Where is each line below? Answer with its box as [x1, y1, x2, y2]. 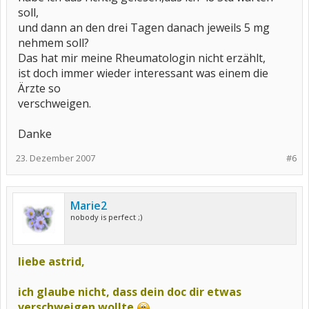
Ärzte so [18, 81, 61, 96]
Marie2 [70, 198, 107, 213]
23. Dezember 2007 [16, 152, 95, 164]
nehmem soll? [18, 35, 89, 50]
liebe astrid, [18, 254, 85, 269]
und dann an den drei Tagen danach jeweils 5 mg [18, 20, 270, 35]
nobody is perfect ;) [70, 212, 142, 222]
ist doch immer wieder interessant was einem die [18, 66, 268, 81]
